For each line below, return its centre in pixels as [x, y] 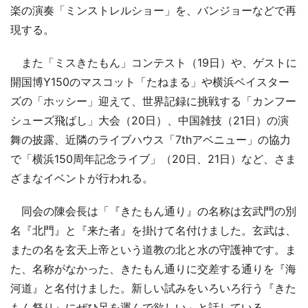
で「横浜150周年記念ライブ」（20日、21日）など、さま [153, 159]
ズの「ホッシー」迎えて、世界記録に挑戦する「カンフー [153, 101]
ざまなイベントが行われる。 [82, 178]
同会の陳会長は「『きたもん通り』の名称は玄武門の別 [153, 211]
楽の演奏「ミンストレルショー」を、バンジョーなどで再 [153, 11]
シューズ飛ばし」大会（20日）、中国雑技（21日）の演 [150, 121]
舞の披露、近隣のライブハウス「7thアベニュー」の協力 [151, 140]
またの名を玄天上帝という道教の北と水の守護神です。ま [153, 250]
